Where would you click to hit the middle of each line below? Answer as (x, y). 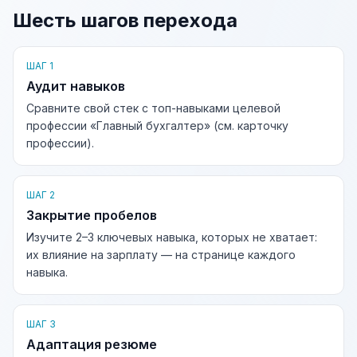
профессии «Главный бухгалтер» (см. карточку (157, 126)
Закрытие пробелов (92, 215)
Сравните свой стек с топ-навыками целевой (153, 108)
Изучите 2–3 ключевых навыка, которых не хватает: (172, 237)
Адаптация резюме (92, 344)
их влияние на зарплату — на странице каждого (161, 255)
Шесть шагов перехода (125, 20)
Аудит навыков (76, 86)
